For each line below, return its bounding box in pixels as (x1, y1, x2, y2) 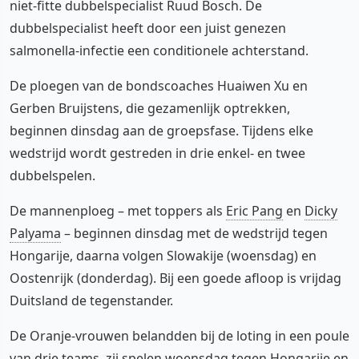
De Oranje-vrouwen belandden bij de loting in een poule (10, 327, 349, 345)
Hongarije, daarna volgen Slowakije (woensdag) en (10, 247, 317, 264)
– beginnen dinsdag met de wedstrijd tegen (61, 224, 328, 242)
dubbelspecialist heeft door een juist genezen (10, 19, 286, 37)
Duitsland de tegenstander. (10, 292, 173, 309)
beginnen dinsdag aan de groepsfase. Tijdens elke (10, 122, 313, 139)
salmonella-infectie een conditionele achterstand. (10, 42, 309, 59)
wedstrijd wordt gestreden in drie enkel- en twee (10, 144, 305, 162)
